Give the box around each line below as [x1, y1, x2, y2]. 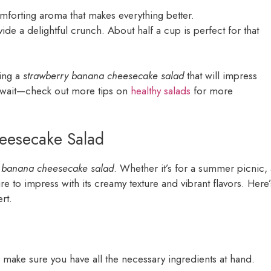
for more [191, 83, 233, 99]
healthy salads [131, 83, 191, 99]
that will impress [184, 68, 257, 83]
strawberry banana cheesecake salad [23, 68, 184, 83]
